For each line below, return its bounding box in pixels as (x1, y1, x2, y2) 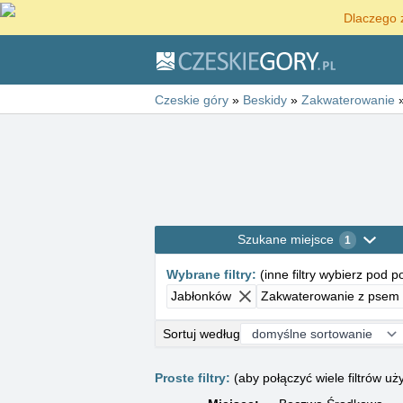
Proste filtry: (155, 371, 230, 385)
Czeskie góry (155, 93, 228, 107)
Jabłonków (171, 289, 231, 303)
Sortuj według (163, 326, 240, 341)
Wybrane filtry (166, 267, 252, 282)
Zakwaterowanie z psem (261, 289, 399, 303)
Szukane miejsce (237, 232, 334, 246)
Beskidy (243, 93, 287, 107)
